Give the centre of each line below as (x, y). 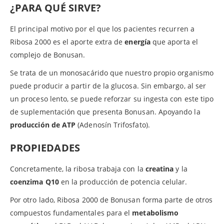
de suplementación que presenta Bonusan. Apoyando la (105, 112)
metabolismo (155, 213)
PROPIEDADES (45, 148)
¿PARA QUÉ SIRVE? (56, 8)
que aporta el (174, 42)
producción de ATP (44, 125)
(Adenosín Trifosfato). (114, 125)
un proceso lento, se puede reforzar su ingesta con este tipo (112, 99)
